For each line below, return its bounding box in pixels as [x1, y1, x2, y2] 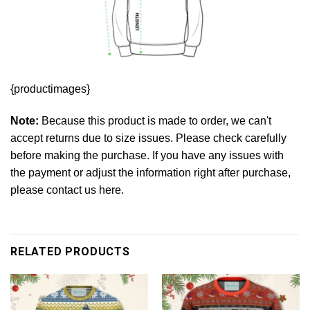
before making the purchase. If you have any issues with [10, 149, 284, 162]
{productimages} [10, 83, 90, 95]
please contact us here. [10, 184, 124, 197]
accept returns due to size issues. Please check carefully [10, 132, 286, 145]
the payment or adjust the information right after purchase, [10, 167, 291, 179]
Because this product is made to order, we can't [39, 115, 271, 127]
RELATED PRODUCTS [10, 244, 130, 258]
